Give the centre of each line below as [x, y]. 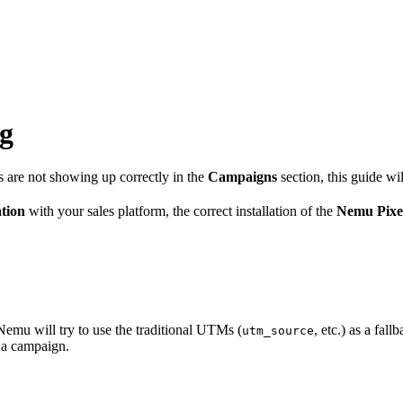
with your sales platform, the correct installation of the [181, 211]
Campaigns [242, 177]
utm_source [278, 331]
